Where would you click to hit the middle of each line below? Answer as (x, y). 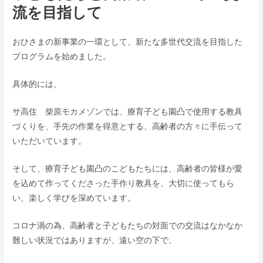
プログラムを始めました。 (62, 57)
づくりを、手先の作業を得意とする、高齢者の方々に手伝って (128, 126)
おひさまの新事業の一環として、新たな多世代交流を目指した (128, 42)
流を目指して (58, 13)
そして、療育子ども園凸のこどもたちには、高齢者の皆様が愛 (128, 168)
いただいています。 (50, 141)
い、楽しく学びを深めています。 (74, 198)
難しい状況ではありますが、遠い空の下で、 (95, 240)
